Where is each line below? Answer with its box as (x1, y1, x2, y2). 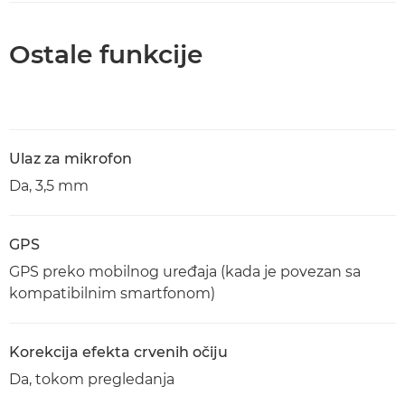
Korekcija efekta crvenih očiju (9, 344, 228, 361)
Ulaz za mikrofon (9, 150, 132, 167)
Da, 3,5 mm (9, 177, 89, 194)
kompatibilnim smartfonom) (9, 285, 215, 302)
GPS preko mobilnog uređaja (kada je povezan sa (9, 263, 361, 280)
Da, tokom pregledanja (9, 371, 174, 388)
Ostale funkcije (9, 39, 202, 70)
